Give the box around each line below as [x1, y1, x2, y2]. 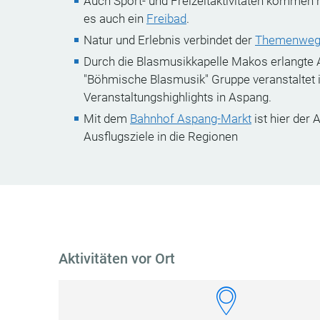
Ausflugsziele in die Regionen [84, 129, 238, 144]
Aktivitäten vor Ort [59, 250, 175, 267]
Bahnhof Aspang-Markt [130, 111, 251, 126]
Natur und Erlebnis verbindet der [84, 33, 255, 47]
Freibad [146, 11, 186, 26]
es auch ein [84, 11, 146, 26]
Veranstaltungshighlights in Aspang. [84, 90, 271, 104]
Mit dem [84, 111, 130, 126]
